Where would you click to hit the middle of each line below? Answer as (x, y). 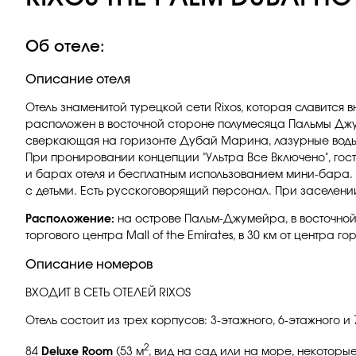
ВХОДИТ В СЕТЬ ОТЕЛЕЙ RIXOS (108, 293)
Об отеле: (65, 47)
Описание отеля (78, 79)
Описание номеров (89, 265)
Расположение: (70, 219)
